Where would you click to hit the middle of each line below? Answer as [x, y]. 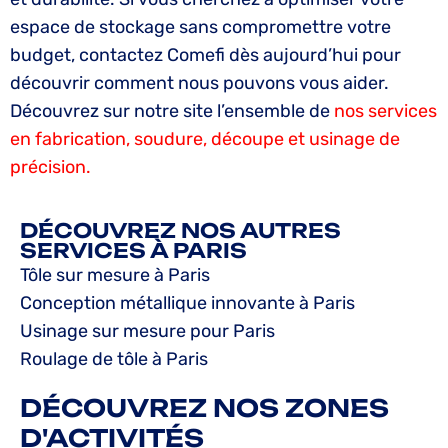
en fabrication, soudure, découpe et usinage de [205, 138]
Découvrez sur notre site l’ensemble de [172, 110]
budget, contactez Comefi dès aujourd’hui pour [205, 54]
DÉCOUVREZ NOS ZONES [204, 407]
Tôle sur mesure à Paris [115, 274]
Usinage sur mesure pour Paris [147, 330]
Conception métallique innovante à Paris [187, 302]
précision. [50, 166]
